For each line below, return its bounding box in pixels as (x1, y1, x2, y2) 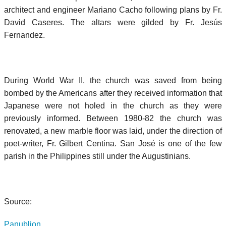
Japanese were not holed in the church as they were (4, 101, 222, 110)
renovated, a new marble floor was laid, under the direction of (4, 126, 222, 135)
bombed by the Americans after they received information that (4, 88, 222, 97)
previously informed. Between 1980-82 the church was (4, 114, 222, 123)
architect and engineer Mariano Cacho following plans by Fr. (4, 5, 222, 14)
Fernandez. (4, 30, 45, 39)
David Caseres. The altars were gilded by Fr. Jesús (4, 18, 222, 27)
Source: (4, 197, 32, 206)
